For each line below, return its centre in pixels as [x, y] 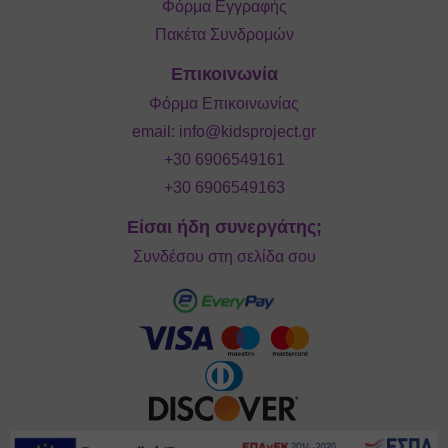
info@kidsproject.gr [247, 131]
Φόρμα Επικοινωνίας [224, 103]
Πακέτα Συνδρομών [224, 34]
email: [155, 131]
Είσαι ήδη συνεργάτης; [224, 226]
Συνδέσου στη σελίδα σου [224, 256]
